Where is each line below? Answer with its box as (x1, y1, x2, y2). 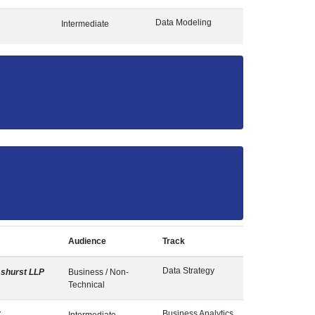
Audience (68, 236, 106, 246)
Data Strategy (162, 266, 214, 276)
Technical (68, 280, 105, 290)
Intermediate (61, 19, 109, 29)
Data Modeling (155, 18, 212, 27)
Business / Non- (68, 267, 129, 277)
